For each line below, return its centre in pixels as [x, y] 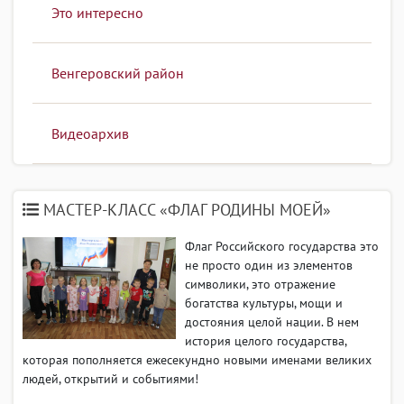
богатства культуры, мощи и [264, 303]
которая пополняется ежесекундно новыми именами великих [197, 359]
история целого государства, [266, 340]
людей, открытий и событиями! [110, 378]
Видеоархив [90, 133]
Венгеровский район [117, 73]
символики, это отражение [260, 284]
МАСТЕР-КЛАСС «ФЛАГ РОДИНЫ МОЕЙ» [185, 209]
